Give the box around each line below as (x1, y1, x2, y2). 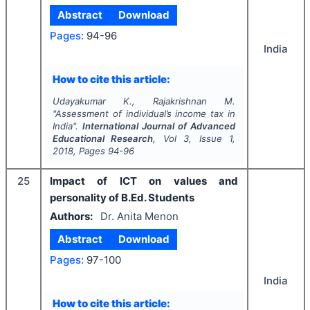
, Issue (189, 133, 230, 144)
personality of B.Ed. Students (50, 191, 194, 204)
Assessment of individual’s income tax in (55, 108, 236, 119)
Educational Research (52, 133, 154, 144)
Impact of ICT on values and (50, 174, 238, 188)
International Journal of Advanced (82, 120, 236, 131)
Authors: (50, 209, 93, 223)
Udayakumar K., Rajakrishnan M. (52, 95, 236, 107)
